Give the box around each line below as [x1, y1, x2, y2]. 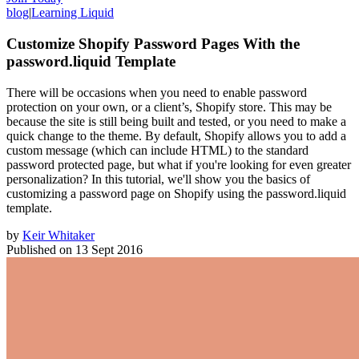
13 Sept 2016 [75, 242, 143, 256]
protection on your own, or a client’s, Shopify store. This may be [6, 99, 332, 114]
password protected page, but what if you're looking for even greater [6, 157, 351, 171]
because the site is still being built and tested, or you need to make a [6, 114, 346, 128]
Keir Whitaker [22, 228, 95, 242]
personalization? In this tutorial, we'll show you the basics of [6, 171, 310, 186]
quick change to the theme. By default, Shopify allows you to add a [6, 128, 346, 143]
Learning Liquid [31, 6, 114, 20]
